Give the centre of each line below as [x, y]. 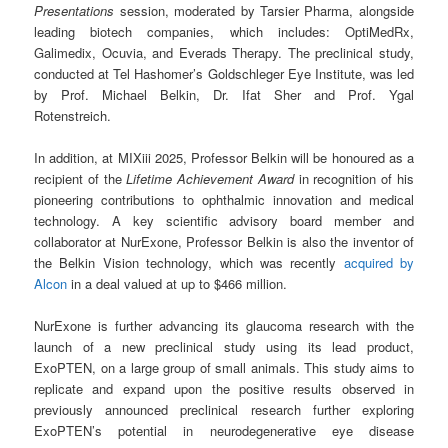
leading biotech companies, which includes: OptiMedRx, [224, 31]
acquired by [378, 263]
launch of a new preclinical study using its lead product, [224, 347]
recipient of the [80, 179]
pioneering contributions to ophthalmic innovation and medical [224, 200]
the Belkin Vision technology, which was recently [189, 263]
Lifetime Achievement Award [210, 179]
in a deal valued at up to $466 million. [177, 284]
